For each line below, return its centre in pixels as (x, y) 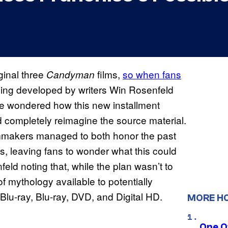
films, (110, 74)
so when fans (152, 74)
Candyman (70, 75)
